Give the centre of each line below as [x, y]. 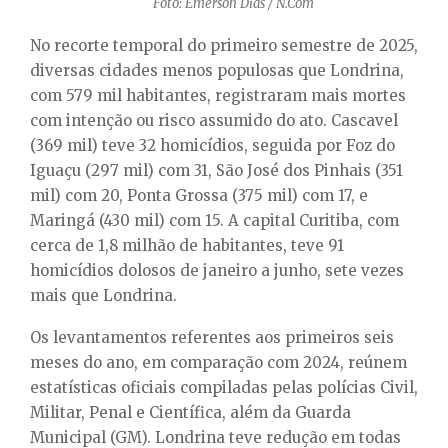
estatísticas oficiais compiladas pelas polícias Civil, [224, 387]
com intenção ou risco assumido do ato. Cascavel [214, 120]
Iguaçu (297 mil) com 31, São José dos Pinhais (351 [216, 170]
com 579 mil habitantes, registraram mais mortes [218, 95]
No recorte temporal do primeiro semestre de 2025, [224, 45]
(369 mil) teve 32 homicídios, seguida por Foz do [212, 145]
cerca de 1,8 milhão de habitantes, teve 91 [187, 245]
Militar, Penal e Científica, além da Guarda [190, 412]
